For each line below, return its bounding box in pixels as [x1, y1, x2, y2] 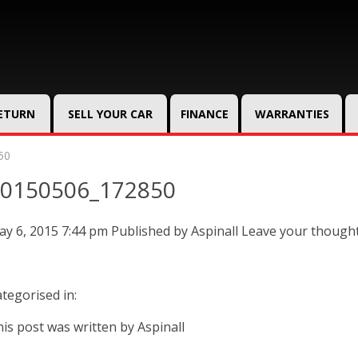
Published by [111, 221, 191, 240]
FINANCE [180, 106, 229, 121]
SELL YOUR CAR [68, 106, 153, 121]
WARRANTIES [254, 106, 329, 121]
